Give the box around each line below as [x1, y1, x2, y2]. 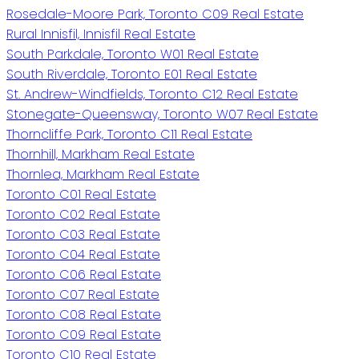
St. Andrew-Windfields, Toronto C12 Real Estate [6, 84, 298, 103]
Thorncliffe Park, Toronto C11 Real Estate [6, 124, 252, 143]
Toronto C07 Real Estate [6, 284, 159, 304]
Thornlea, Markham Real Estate [6, 164, 200, 184]
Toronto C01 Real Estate [6, 184, 156, 204]
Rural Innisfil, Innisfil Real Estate [6, 24, 196, 43]
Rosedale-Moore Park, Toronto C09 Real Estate [6, 4, 304, 23]
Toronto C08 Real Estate [6, 305, 161, 324]
